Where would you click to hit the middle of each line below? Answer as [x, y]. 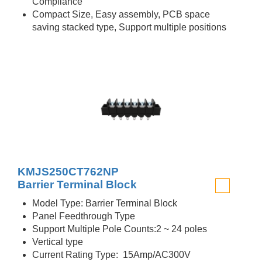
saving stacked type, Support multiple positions [129, 27]
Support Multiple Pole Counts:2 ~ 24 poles [120, 229]
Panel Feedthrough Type [84, 216]
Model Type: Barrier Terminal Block [105, 203]
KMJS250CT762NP [68, 172]
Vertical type [58, 242]
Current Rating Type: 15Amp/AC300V [111, 255]
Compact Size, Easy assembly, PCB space [121, 14]
